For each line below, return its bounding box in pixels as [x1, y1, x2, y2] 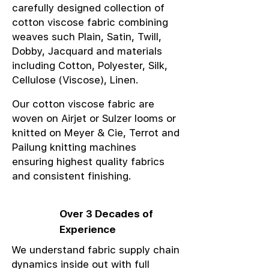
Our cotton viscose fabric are [12, 98, 154, 110]
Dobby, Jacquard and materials [12, 45, 162, 57]
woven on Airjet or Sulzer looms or [12, 112, 176, 124]
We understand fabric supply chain [11, 244, 180, 256]
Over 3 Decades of [59, 208, 153, 220]
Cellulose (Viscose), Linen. [12, 74, 139, 86]
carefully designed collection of [12, 2, 165, 14]
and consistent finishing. [12, 170, 131, 182]
